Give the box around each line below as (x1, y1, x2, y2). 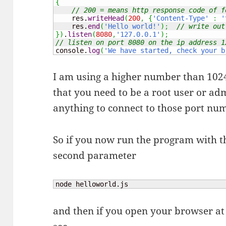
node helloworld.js (55, 180, 129, 189)
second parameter (53, 149, 137, 162)
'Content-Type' (152, 14, 209, 22)
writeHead (88, 14, 125, 22)
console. (55, 46, 88, 54)
